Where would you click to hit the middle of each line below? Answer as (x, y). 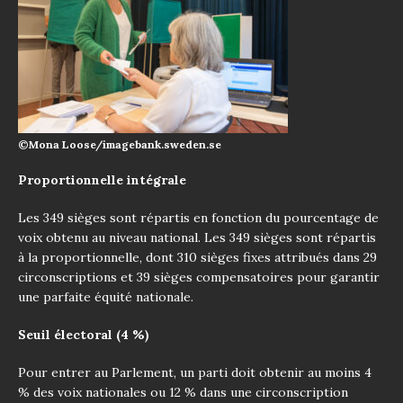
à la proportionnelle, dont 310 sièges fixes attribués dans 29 (197, 257)
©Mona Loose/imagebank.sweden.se (120, 144)
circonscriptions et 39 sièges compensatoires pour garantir (199, 277)
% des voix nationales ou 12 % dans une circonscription (183, 392)
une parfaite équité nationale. (106, 296)
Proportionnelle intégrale (102, 179)
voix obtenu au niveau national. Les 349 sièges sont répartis (197, 237)
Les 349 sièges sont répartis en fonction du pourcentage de (198, 217)
